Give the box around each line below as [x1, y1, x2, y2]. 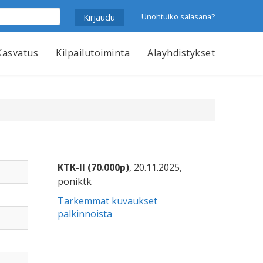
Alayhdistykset [147, 46, 215, 59]
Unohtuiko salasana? [141, 11, 215, 22]
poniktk [58, 175, 92, 188]
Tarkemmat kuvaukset [58, 194, 158, 207]
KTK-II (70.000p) [58, 161, 130, 174]
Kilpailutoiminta [56, 46, 130, 59]
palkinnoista [58, 207, 113, 220]
